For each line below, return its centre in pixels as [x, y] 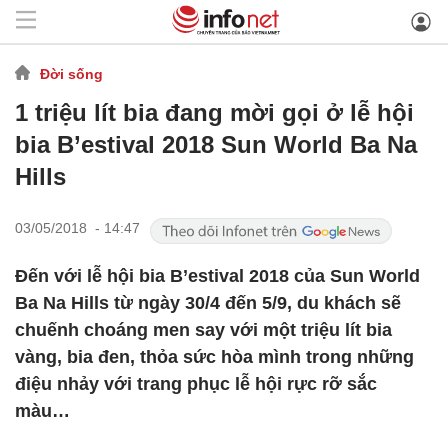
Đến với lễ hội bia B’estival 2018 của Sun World [217, 276]
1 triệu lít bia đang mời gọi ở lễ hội [214, 112]
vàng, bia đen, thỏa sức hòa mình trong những [214, 357]
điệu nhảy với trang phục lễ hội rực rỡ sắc [196, 384]
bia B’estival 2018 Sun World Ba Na [216, 144]
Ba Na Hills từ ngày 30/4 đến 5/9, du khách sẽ [208, 303]
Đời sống [71, 73]
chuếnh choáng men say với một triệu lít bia [203, 330]
